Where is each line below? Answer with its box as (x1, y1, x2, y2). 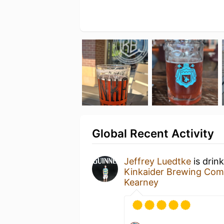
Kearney (124, 177, 158, 187)
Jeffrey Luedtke (124, 156, 191, 166)
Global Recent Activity (92, 126, 214, 140)
